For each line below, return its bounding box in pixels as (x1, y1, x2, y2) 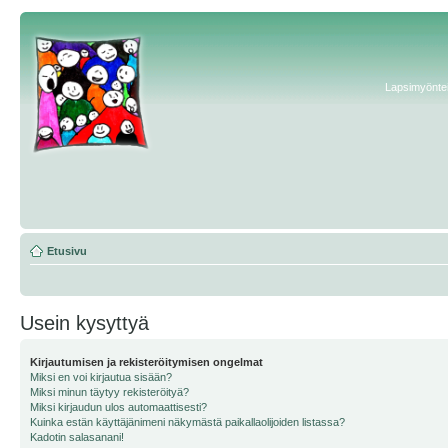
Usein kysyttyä (20, 312, 149, 334)
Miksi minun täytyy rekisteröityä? (30, 386, 189, 398)
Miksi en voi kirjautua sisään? (30, 371, 172, 383)
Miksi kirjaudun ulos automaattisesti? (30, 401, 207, 413)
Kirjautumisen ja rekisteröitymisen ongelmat (30, 356, 263, 368)
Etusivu (47, 245, 87, 257)
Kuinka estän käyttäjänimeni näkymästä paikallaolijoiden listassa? (30, 416, 345, 428)
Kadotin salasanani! (30, 431, 124, 443)
